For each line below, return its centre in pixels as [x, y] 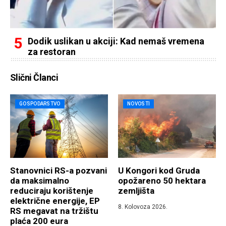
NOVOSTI [139, 103]
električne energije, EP [55, 201]
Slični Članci [34, 77]
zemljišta [136, 190]
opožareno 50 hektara [162, 180]
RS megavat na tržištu [54, 211]
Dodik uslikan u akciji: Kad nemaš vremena [116, 41]
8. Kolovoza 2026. [143, 207]
